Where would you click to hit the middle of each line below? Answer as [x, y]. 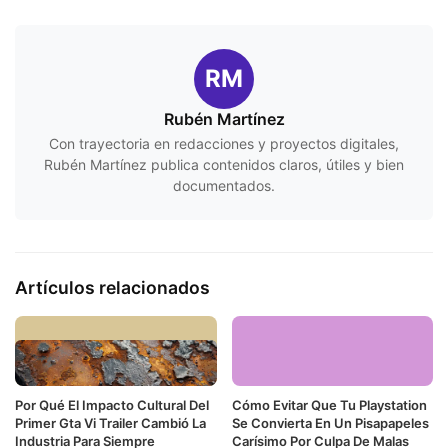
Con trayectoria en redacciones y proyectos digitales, [224, 143]
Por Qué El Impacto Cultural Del [112, 405]
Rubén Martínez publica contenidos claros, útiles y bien [224, 164]
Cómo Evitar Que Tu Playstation [329, 405]
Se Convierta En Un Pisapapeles [330, 423]
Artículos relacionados [112, 287]
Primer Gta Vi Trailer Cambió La [110, 423]
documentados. [224, 185]
